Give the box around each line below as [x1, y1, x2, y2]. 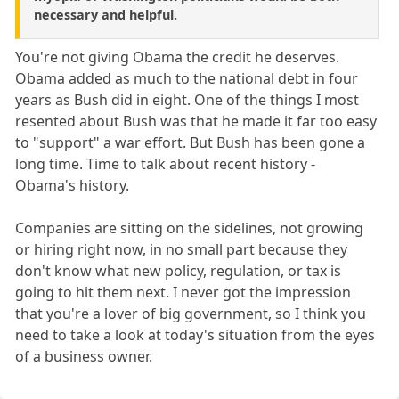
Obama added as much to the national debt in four [15, 69, 359, 89]
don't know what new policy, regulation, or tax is [15, 261, 342, 281]
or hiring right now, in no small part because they [15, 240, 348, 260]
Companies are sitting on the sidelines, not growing [15, 218, 364, 239]
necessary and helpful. [34, 6, 177, 24]
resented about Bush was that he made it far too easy [15, 111, 378, 132]
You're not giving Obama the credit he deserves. [15, 47, 340, 68]
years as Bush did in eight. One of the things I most [15, 90, 360, 110]
